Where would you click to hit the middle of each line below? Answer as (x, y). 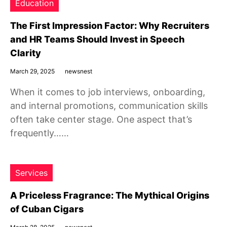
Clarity (26, 53)
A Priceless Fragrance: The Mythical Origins (110, 195)
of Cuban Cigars (47, 209)
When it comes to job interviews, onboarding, (108, 92)
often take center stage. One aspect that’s (101, 119)
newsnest (79, 71)
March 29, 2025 (32, 71)
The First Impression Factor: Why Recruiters (110, 26)
